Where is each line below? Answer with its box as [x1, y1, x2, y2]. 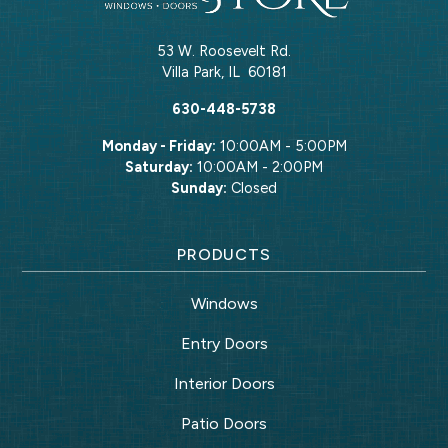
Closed [227, 178, 277, 197]
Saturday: [125, 157, 193, 176]
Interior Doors [173, 373, 275, 393]
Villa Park [161, 62, 221, 81]
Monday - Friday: [101, 136, 216, 155]
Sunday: [171, 178, 227, 197]
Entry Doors [180, 333, 268, 353]
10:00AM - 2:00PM [193, 157, 323, 176]
